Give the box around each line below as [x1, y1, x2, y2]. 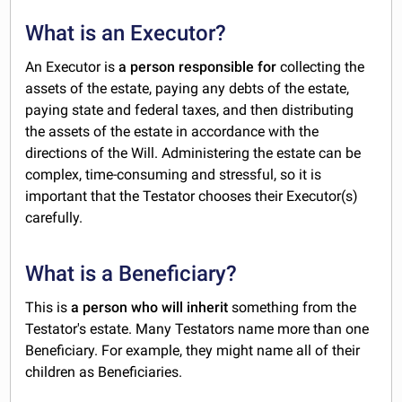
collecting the [280, 57, 365, 75]
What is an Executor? [25, 20, 227, 46]
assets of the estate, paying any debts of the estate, [25, 79, 350, 97]
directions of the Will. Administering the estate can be [25, 144, 362, 162]
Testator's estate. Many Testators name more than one [25, 319, 370, 337]
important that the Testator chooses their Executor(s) [25, 187, 359, 205]
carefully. [25, 208, 83, 226]
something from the [228, 298, 357, 316]
